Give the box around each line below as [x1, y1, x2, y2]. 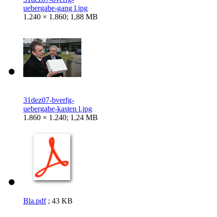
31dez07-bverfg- [23, 95, 74, 104]
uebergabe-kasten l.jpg [23, 104, 92, 113]
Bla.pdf [23, 196, 46, 205]
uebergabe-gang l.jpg [23, 3, 88, 12]
